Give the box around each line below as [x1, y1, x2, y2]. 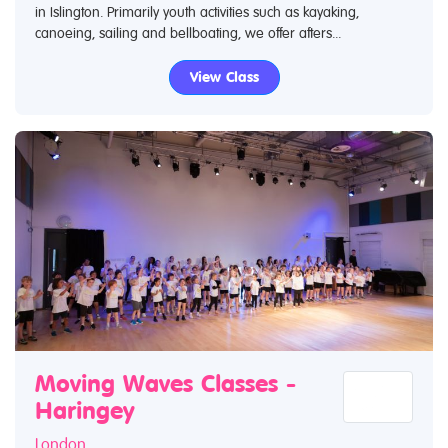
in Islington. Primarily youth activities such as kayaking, [35, 4, 359, 20]
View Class [189, 69, 259, 85]
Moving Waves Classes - [35, 370, 296, 398]
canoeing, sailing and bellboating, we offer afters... [35, 25, 341, 41]
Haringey [35, 397, 134, 425]
